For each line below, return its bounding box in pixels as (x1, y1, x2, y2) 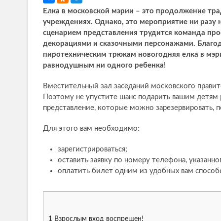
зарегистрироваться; (58, 146, 127, 153)
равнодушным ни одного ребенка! (43, 62, 166, 69)
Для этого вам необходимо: (43, 125, 140, 132)
